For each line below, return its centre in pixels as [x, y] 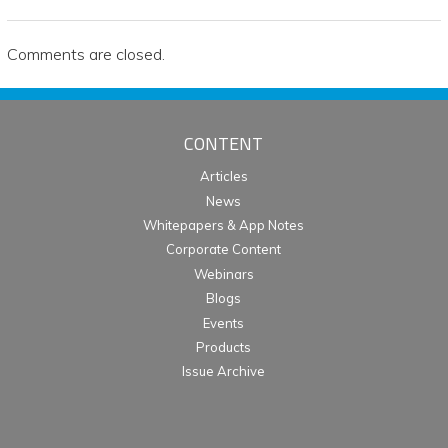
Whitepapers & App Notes [224, 225]
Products [224, 346]
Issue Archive [224, 371]
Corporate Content [224, 249]
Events [224, 322]
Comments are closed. [85, 54]
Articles [223, 176]
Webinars [223, 273]
